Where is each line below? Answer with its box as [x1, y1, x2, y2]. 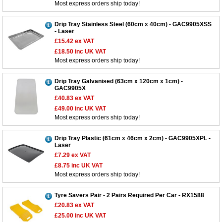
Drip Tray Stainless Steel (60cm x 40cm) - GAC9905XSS [55, 21, 212, 28]
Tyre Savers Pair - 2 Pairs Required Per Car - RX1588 [55, 192, 204, 199]
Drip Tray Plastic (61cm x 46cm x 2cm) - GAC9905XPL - [55, 135, 211, 142]
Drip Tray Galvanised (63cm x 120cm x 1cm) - [55, 78, 183, 85]
